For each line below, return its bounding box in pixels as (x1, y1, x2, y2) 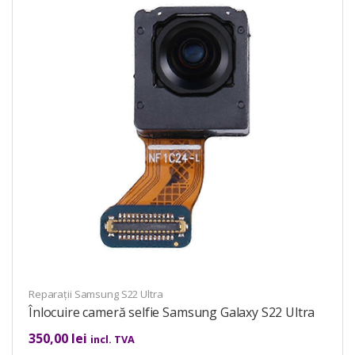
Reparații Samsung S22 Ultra (29, 286, 163, 301)
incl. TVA (90, 331, 135, 346)
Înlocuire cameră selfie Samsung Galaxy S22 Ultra (29, 303, 315, 321)
